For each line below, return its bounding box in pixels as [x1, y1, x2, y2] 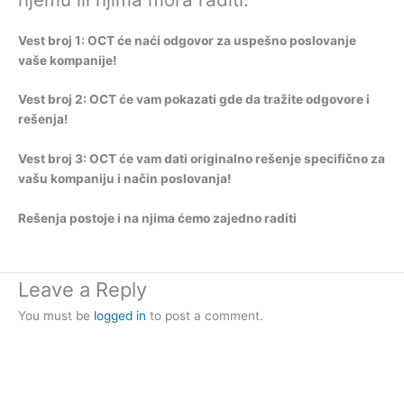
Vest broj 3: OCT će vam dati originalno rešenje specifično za [18, 151, 385, 167]
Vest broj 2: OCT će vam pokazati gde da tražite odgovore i [18, 92, 370, 107]
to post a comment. [146, 308, 263, 324]
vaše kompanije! [18, 52, 116, 68]
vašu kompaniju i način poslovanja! [18, 171, 231, 187]
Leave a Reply [18, 278, 147, 302]
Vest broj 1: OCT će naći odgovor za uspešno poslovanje [18, 32, 356, 48]
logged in [94, 308, 146, 324]
